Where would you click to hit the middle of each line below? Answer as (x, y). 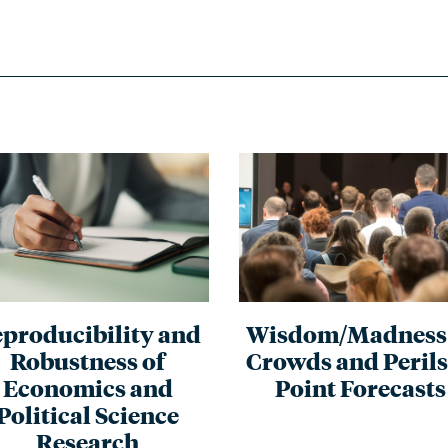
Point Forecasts (360, 387)
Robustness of (88, 360)
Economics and (87, 387)
